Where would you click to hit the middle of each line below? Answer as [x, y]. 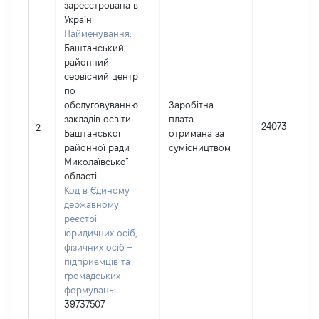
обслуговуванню [101, 105]
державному [91, 204]
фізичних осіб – [98, 247]
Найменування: [98, 33]
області [80, 176]
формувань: [90, 290]
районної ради [97, 147]
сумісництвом [200, 147]
